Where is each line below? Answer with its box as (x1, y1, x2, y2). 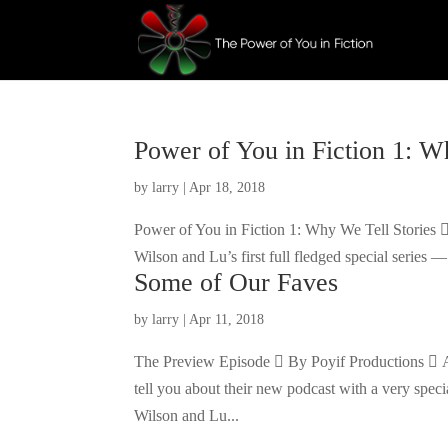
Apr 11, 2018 (189, 312, 265, 327)
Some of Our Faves (134, 268, 339, 297)
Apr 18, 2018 (189, 180, 266, 195)
